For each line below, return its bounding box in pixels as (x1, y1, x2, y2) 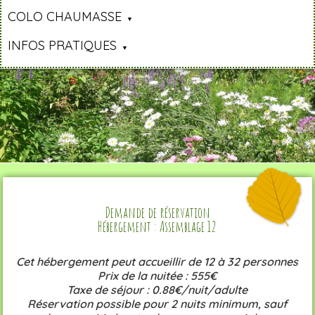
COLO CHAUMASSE (8, 8, 122, 25)
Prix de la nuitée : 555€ (98, 268, 217, 283)
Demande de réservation (104, 202, 210, 221)
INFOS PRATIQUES (8, 37, 117, 54)
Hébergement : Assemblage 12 (98, 217, 217, 236)
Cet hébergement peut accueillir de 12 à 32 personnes (16, 254, 299, 269)
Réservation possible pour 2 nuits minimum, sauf (27, 296, 288, 311)
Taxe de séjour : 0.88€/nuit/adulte (67, 282, 248, 297)
